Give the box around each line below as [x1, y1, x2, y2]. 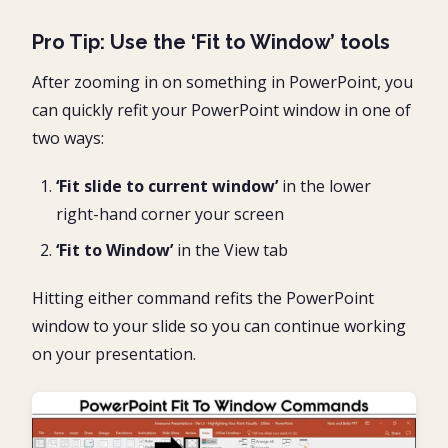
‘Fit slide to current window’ [56, 174, 278, 197]
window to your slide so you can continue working [32, 314, 406, 337]
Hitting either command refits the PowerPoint [32, 286, 374, 309]
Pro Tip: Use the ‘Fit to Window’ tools [32, 29, 390, 54]
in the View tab [173, 238, 288, 261]
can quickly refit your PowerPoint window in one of [32, 98, 411, 121]
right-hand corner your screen [56, 202, 284, 225]
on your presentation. [32, 342, 196, 365]
